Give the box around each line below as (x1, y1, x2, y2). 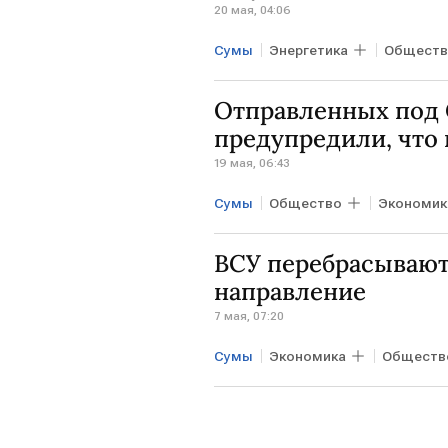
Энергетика (269, 41, 348, 58)
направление (214, 275, 366, 307)
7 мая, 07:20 (214, 308, 284, 323)
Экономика (269, 347, 346, 364)
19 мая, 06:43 (214, 155, 290, 170)
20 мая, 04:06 (214, 2, 291, 17)
